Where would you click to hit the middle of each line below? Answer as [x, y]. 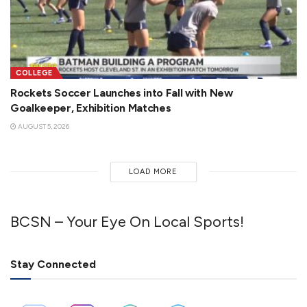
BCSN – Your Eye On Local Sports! [127, 221]
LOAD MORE [153, 171]
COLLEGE [34, 73]
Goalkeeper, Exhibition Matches [91, 108]
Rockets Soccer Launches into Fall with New [122, 93]
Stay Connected [53, 264]
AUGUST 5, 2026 [43, 126]
